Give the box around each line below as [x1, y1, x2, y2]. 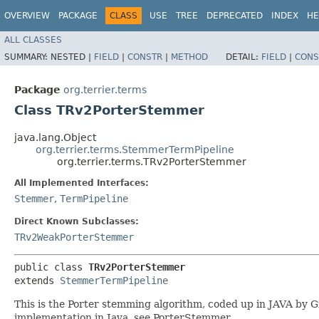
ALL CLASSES [4, 34, 62, 45]
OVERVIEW [4, 11, 50, 21]
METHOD [171, 51, 208, 62]
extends [14, 274, 60, 286]
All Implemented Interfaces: [14, 177, 149, 188]
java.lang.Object [14, 131, 96, 143]
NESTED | [51, 51, 94, 62]
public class [14, 261, 88, 273]
